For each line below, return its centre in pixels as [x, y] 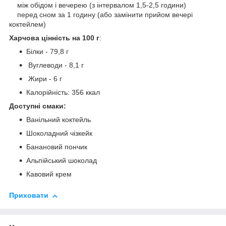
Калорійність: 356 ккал [63, 93]
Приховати [29, 195]
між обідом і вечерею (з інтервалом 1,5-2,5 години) [98, 5]
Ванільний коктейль [59, 120]
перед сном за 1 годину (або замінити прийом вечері [101, 15]
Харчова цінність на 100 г [54, 38]
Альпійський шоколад [62, 161]
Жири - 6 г [44, 79]
